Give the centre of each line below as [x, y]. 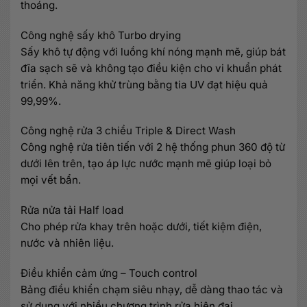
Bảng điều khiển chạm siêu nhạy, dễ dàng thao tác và [152, 289]
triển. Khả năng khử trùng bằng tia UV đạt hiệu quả [144, 84]
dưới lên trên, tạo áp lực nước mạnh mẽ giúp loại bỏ [146, 164]
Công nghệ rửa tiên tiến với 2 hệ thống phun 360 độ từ [153, 147]
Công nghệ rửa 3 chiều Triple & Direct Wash [128, 131]
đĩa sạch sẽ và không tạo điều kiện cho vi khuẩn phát [151, 68]
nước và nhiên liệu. [67, 243]
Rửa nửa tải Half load [72, 210]
